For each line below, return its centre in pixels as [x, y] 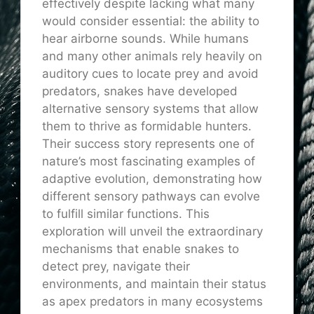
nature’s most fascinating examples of [149, 162]
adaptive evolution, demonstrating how [152, 179]
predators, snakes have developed [140, 91]
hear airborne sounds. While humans [145, 39]
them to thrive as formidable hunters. [147, 127]
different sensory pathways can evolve [151, 197]
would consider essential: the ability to [151, 21]
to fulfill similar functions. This [126, 214]
